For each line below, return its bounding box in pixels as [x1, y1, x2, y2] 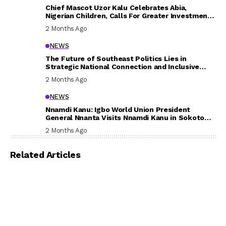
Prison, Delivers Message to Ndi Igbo [45, 122, 173, 130]
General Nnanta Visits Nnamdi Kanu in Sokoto [45, 114, 204, 122]
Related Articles [10, 149, 81, 160]
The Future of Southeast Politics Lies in [45, 54, 187, 63]
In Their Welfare [45, 20, 102, 28]
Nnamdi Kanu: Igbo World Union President [45, 105, 191, 114]
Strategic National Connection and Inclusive [45, 63, 199, 71]
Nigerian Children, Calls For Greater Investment [45, 12, 211, 20]
